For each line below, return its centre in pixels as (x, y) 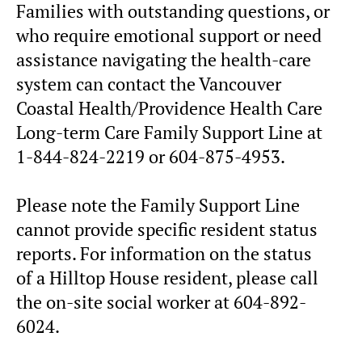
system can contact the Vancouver (149, 84)
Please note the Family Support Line (158, 205)
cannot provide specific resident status (167, 229)
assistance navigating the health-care (164, 59)
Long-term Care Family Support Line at (169, 132)
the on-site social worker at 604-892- (161, 302)
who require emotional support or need (169, 35)
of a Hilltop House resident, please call (167, 278)
